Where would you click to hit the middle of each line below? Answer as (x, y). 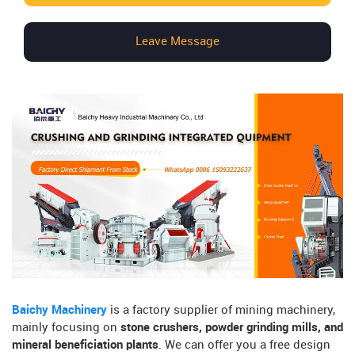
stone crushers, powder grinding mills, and (230, 328)
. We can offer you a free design (244, 345)
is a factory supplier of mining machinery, (221, 310)
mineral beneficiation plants (85, 345)
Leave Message (177, 42)
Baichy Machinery (59, 310)
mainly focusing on (65, 328)
